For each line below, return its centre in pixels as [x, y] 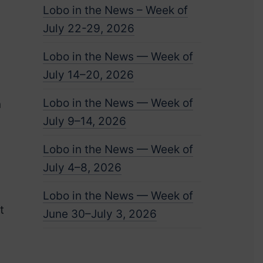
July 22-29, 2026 [88, 28]
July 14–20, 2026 [88, 75]
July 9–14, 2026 [84, 121]
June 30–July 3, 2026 [100, 214]
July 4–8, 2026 [82, 168]
